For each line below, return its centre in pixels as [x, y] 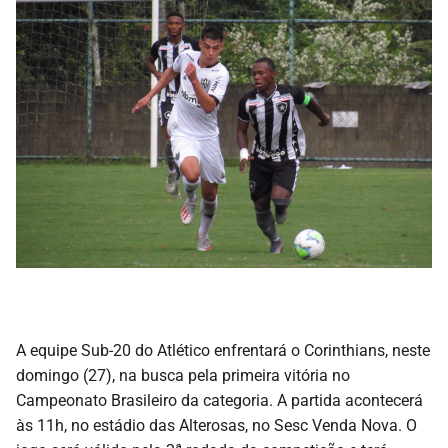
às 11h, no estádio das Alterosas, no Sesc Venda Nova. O [216, 425]
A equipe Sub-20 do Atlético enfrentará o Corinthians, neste [223, 350]
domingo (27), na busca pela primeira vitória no [183, 375]
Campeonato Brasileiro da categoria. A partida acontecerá [219, 400]
